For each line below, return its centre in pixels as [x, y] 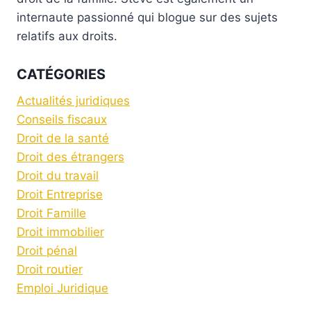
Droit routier [50, 269]
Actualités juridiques [73, 100]
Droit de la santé [63, 138]
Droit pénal [47, 250]
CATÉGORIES [61, 74]
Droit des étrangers [70, 157]
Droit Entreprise [60, 194]
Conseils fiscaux [62, 119]
